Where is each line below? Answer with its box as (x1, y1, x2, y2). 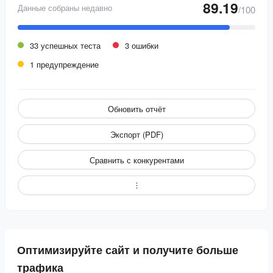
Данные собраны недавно (18, 2, 112, 13)
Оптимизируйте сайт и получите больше (17, 242, 238, 258)
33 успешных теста (30, 40, 101, 51)
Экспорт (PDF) (110, 128, 163, 140)
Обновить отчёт (107, 102, 166, 115)
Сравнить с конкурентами (89, 154, 184, 166)
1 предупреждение (30, 58, 99, 70)
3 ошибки (125, 40, 158, 51)
